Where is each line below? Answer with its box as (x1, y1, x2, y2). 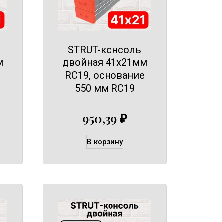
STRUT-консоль (68, 44, 141, 56)
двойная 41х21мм (62, 56, 147, 69)
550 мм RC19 (74, 82, 135, 95)
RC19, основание (64, 69, 145, 82)
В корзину (86, 137, 123, 146)
